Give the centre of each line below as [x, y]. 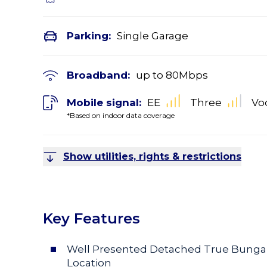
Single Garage [153, 36]
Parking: [89, 36]
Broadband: [98, 75]
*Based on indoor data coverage [121, 115]
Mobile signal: [104, 102]
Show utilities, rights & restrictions [152, 156]
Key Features [91, 218]
